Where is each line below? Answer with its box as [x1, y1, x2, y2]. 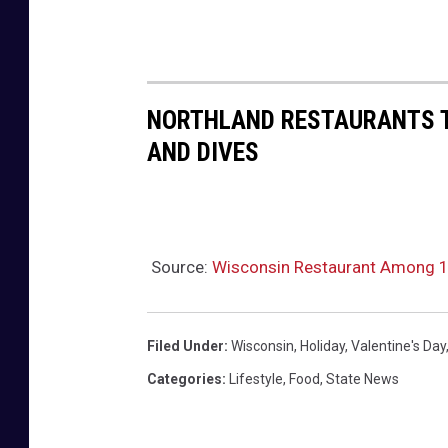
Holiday [300, 337, 345, 354]
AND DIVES [147, 137, 259, 168]
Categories [147, 370, 222, 387]
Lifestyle [229, 370, 283, 387]
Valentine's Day [351, 337, 446, 354]
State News [326, 370, 399, 387]
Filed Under [147, 337, 224, 354]
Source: [147, 256, 212, 277]
